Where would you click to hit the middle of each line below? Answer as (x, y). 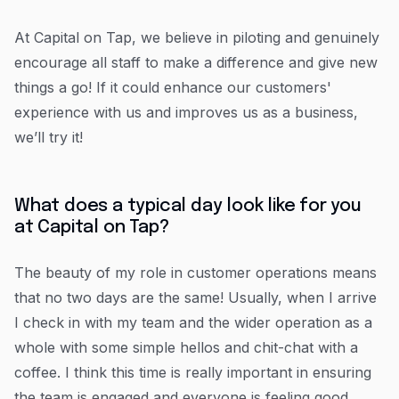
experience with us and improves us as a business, (186, 112)
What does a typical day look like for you (188, 206)
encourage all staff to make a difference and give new (196, 62)
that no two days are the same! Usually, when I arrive (195, 297)
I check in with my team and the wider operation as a (193, 322)
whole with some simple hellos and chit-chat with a (186, 347)
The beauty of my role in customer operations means (195, 273)
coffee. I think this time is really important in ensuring (193, 372)
